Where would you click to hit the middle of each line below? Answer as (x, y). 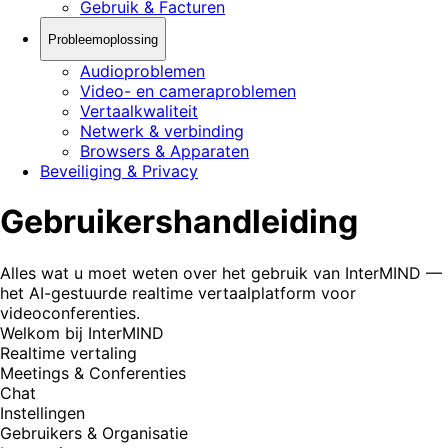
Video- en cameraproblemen (188, 91)
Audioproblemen (142, 71)
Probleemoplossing (103, 39)
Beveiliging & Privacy (119, 171)
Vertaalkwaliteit (139, 111)
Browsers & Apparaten (164, 151)
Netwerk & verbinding (162, 131)
